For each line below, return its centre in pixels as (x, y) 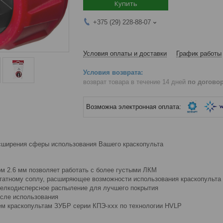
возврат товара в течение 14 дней (135, 82)
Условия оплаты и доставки (125, 53)
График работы (199, 53)
